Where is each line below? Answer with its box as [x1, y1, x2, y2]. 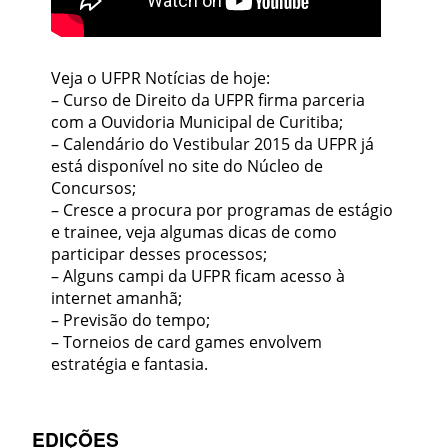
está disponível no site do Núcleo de [51, 155, 324, 178]
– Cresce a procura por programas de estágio [51, 199, 394, 222]
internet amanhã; [51, 287, 183, 310]
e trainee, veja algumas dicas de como [51, 221, 338, 244]
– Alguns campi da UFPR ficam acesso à [51, 265, 346, 288]
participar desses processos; [51, 243, 268, 266]
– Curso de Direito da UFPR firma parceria [51, 89, 366, 112]
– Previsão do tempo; [51, 309, 211, 332]
